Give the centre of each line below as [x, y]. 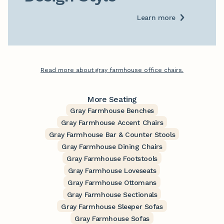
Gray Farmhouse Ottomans [112, 183]
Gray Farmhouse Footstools [112, 159]
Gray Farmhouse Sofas [112, 219]
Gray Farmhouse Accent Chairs [112, 123]
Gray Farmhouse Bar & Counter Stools [112, 135]
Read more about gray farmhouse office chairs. [112, 70]
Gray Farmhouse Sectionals [112, 195]
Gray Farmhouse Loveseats [112, 171]
